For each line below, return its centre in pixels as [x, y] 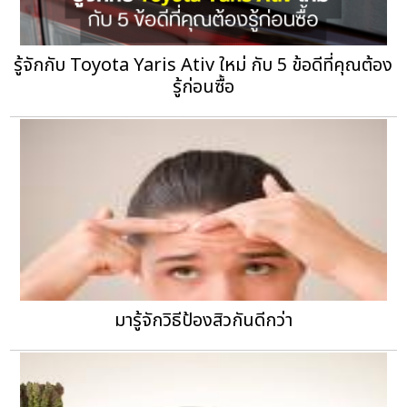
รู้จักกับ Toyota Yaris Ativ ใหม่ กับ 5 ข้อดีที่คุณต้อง [203, 66]
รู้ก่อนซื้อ [203, 88]
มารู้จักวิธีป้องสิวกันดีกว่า [203, 321]
